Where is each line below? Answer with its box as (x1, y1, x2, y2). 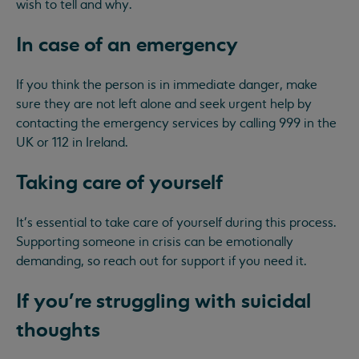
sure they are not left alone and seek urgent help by (16, 95, 312, 112)
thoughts (16, 317, 100, 342)
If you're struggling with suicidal (16, 288, 311, 313)
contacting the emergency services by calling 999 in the (16, 115, 337, 131)
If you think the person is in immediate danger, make (16, 76, 317, 93)
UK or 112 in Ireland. (16, 134, 128, 151)
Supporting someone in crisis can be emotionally (16, 233, 293, 250)
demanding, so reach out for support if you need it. (16, 252, 307, 269)
